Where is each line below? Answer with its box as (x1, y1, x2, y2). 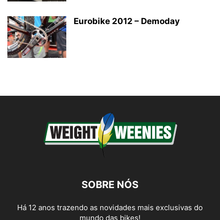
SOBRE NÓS (82, 179, 138, 191)
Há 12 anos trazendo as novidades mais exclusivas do (17, 203, 203, 213)
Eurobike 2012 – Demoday (74, 16, 180, 27)
